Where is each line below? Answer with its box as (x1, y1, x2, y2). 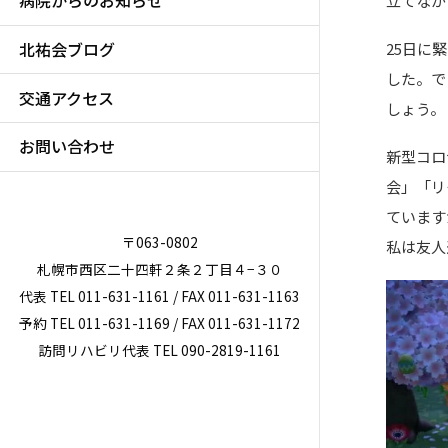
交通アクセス (19, 85, 115, 110)
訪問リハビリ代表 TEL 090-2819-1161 (38, 339, 281, 360)
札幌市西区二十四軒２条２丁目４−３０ (36, 258, 283, 279)
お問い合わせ (19, 134, 116, 159)
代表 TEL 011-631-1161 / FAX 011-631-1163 (19, 285, 300, 306)
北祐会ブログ (19, 36, 116, 61)
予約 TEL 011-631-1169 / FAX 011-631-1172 (19, 312, 300, 333)
